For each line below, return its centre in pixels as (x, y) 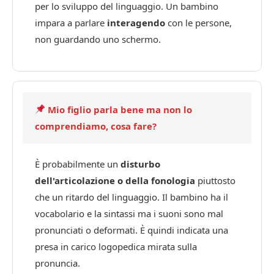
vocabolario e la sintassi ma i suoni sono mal (129, 213)
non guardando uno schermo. (98, 39)
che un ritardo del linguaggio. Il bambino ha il (131, 197)
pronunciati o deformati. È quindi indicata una (131, 230)
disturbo (140, 164)
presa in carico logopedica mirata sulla (116, 246)
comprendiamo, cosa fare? (96, 126)
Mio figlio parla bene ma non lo (119, 109)
